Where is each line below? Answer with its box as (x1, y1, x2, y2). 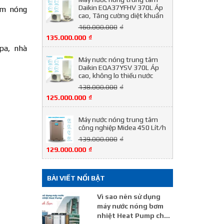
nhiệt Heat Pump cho (96, 211, 168, 219)
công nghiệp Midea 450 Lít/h (78, 123, 166, 131)
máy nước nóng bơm (96, 202, 163, 210)
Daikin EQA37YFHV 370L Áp (78, 3, 163, 11)
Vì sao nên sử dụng (96, 192, 160, 200)
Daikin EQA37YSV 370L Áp (78, 63, 159, 71)
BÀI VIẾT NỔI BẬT (46, 174, 105, 182)
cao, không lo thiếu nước (78, 71, 153, 79)
